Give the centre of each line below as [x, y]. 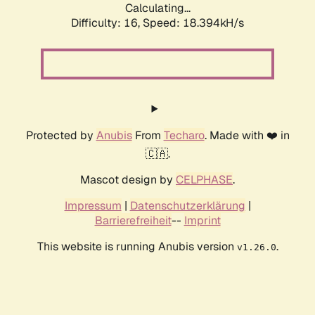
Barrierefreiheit [133, 221]
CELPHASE [204, 180]
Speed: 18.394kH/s [193, 23]
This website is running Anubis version [137, 247]
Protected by [61, 136]
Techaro [184, 136]
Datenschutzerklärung [187, 206]
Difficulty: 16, [107, 23]
